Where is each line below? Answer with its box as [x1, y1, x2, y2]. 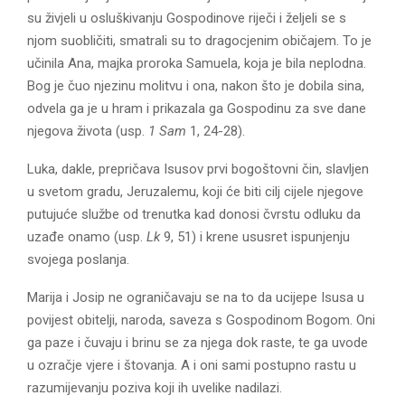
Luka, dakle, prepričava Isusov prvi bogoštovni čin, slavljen [27, 160, 369, 177]
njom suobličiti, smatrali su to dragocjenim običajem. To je [27, 32, 372, 49]
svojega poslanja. [27, 250, 129, 268]
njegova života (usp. [27, 122, 148, 139]
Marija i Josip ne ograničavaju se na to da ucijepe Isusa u [27, 288, 364, 306]
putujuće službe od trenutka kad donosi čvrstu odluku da [27, 205, 361, 222]
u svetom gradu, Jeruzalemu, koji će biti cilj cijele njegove [27, 183, 363, 200]
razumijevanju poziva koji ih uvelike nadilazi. [27, 379, 282, 396]
